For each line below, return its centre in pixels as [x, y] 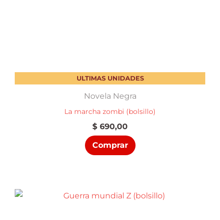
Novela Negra [110, 96]
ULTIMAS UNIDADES [110, 78]
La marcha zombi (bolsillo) [110, 112]
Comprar [110, 145]
